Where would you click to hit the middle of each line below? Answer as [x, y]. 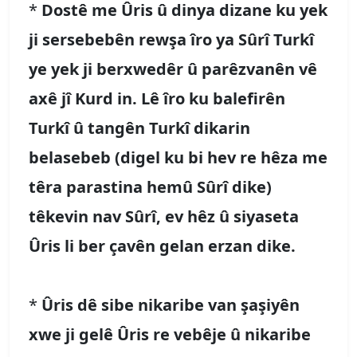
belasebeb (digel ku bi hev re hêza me [178, 157]
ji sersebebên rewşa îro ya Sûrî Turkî [171, 39]
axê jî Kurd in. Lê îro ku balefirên [157, 98]
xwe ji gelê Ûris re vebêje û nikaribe [170, 334]
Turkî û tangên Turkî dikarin [139, 127]
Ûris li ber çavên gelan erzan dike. [162, 245]
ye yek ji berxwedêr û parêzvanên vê [173, 69]
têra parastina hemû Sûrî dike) [150, 186]
